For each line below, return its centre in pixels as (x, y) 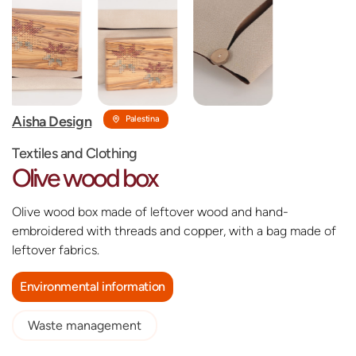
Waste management (85, 325)
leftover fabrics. (56, 250)
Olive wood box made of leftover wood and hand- (150, 211)
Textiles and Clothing (75, 153)
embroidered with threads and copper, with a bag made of (174, 230)
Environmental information (93, 286)
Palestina (143, 118)
